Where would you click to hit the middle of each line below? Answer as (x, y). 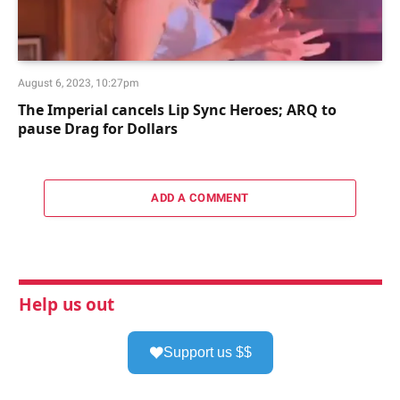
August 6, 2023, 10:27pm (79, 83)
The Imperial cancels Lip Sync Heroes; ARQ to (177, 110)
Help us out (67, 305)
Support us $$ (208, 353)
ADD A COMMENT (200, 198)
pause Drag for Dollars (98, 129)
